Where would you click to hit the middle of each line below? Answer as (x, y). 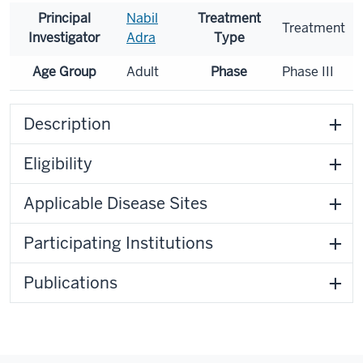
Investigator (64, 38)
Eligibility (58, 164)
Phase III (308, 72)
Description (67, 124)
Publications (70, 283)
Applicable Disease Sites (115, 203)
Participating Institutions (118, 243)
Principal (64, 18)
